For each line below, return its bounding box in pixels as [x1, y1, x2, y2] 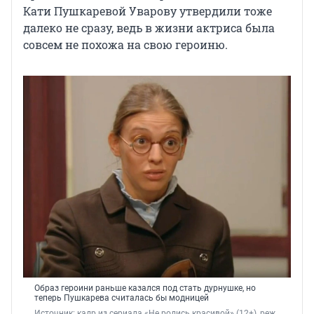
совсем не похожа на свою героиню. [23, 37, 228, 53]
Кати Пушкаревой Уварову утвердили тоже [23, 4, 272, 19]
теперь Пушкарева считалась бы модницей [34, 292, 209, 303]
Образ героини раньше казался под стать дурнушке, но [34, 282, 256, 293]
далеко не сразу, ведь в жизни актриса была [23, 20, 275, 36]
